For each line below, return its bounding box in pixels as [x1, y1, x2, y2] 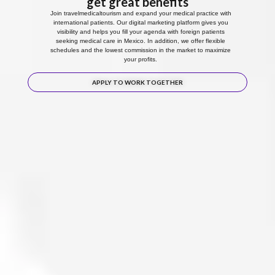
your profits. [124, 55, 157, 63]
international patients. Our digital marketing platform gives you [53, 18, 228, 26]
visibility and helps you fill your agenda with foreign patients [56, 28, 225, 35]
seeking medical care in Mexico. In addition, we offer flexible [56, 37, 225, 44]
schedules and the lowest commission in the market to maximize [50, 46, 231, 53]
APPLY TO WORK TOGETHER [91, 79, 183, 87]
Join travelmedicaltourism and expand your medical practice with [50, 9, 231, 17]
